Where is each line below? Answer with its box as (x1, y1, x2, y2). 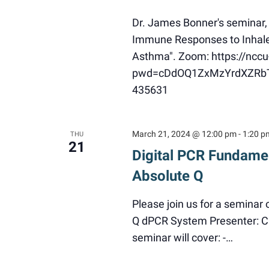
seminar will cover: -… (131, 232, 233, 244)
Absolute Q (131, 168, 204, 184)
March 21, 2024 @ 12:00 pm (131, 129, 237, 139)
